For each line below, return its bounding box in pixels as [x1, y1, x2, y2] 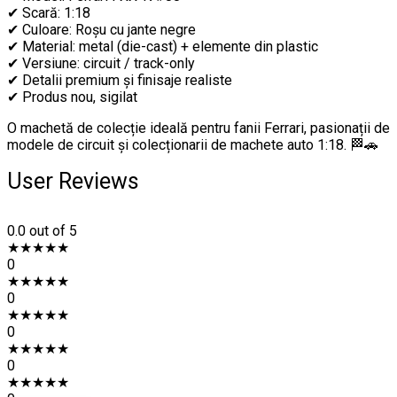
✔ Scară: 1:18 [7, 4, 90, 21]
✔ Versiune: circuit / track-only [7, 55, 195, 72]
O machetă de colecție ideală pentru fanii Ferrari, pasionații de [7, 120, 390, 136]
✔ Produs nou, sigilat [7, 89, 137, 105]
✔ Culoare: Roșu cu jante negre [7, 21, 196, 38]
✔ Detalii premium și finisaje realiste [7, 72, 232, 89]
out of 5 [29, 222, 77, 239]
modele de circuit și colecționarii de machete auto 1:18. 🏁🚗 [7, 136, 378, 153]
